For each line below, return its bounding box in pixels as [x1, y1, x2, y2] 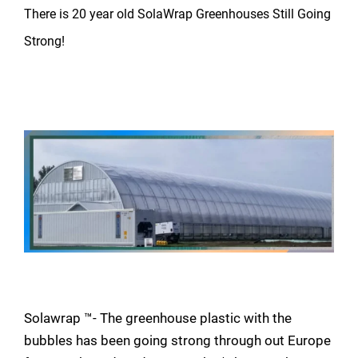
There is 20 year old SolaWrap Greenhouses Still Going [24, 6, 331, 22]
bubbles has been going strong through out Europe [24, 332, 331, 348]
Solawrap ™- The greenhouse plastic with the [24, 309, 292, 326]
